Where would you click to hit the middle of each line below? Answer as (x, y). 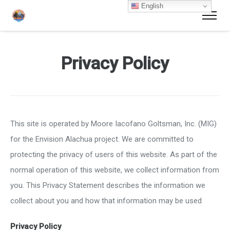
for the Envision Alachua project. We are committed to (102, 139)
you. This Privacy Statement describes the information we (108, 185)
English (151, 6)
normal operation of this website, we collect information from (115, 170)
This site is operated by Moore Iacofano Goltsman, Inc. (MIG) (113, 124)
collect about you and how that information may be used (106, 201)
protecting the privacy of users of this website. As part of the (114, 155)
